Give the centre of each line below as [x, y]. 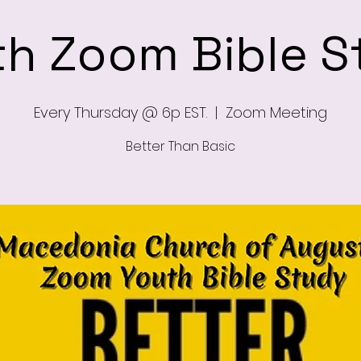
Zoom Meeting [276, 112]
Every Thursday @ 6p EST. [120, 112]
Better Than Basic [180, 146]
